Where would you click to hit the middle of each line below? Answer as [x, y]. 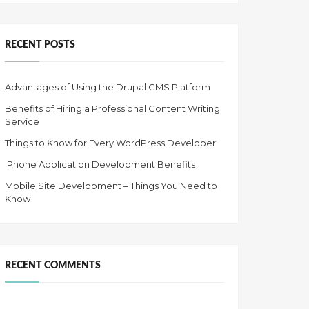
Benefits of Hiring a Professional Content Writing [112, 108]
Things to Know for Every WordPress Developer [110, 142]
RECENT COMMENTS [53, 265]
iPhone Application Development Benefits [100, 164]
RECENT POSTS [40, 45]
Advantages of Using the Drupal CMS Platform [108, 87]
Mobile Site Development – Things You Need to [111, 185]
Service [22, 121]
